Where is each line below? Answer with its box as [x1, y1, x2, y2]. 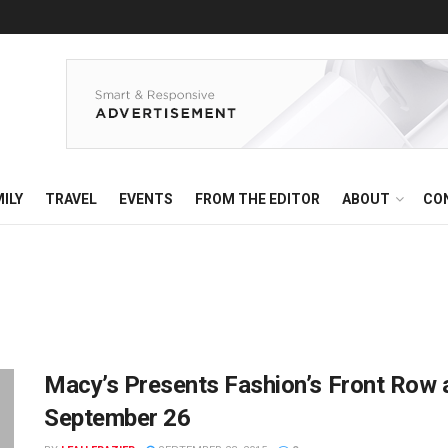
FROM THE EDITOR [195, 191, 320, 207]
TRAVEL [45, 191, 97, 207]
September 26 [44, 404, 191, 432]
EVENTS [119, 191, 173, 207]
